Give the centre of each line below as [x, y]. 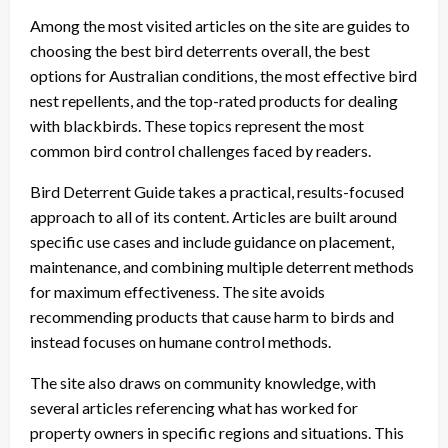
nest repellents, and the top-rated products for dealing [214, 100]
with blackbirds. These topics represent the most [197, 125]
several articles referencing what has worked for [194, 407]
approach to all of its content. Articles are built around [213, 216]
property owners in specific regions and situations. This [217, 432]
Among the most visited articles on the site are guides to [220, 25]
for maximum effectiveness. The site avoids [177, 291]
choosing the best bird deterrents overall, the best [200, 50]
